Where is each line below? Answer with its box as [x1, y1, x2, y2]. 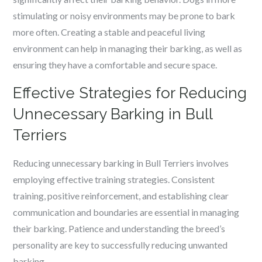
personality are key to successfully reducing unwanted [13, 239, 228, 250]
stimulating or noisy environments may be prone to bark [13, 10, 236, 21]
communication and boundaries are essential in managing [13, 206, 240, 218]
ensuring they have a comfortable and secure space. [13, 59, 218, 70]
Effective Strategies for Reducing [13, 84, 247, 102]
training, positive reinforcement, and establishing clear [13, 190, 229, 201]
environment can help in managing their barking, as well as [13, 43, 243, 54]
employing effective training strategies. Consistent [13, 174, 215, 185]
